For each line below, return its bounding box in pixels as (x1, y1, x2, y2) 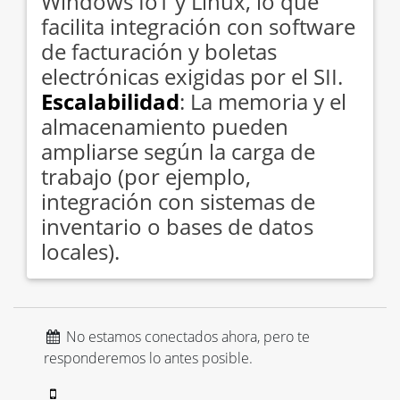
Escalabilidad (41, 86, 179, 116)
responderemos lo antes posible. (44, 347, 253, 368)
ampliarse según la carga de (41, 136, 315, 166)
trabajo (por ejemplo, (41, 161, 251, 191)
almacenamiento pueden (41, 111, 288, 141)
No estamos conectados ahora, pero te (62, 326, 310, 346)
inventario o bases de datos (41, 211, 313, 241)
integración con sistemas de (41, 186, 315, 216)
